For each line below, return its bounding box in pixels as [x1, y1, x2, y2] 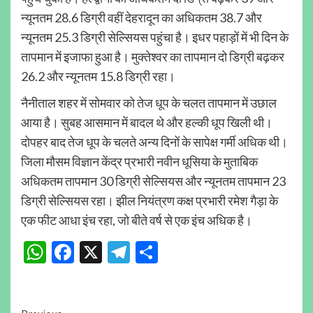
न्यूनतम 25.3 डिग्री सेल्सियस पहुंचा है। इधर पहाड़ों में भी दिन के [21, 29, 289, 45]
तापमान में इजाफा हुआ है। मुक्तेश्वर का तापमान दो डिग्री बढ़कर [21, 48, 284, 64]
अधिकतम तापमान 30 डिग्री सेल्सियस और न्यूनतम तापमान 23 [21, 173, 286, 189]
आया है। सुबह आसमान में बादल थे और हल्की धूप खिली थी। [21, 114, 272, 130]
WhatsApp [46, 238, 150, 266]
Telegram [130, 238, 219, 266]
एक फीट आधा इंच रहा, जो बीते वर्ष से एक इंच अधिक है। [21, 212, 252, 228]
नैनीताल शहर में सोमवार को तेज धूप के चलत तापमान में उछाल [21, 94, 277, 110]
